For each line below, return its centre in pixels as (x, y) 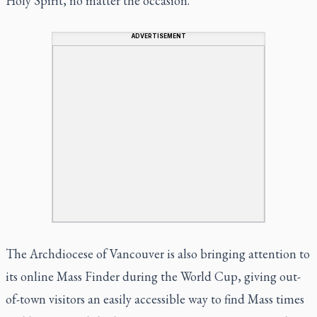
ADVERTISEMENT (158, 36)
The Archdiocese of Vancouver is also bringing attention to (158, 253)
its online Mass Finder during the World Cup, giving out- (153, 276)
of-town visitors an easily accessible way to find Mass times (155, 299)
